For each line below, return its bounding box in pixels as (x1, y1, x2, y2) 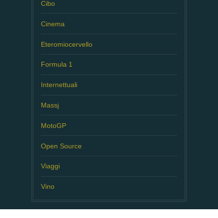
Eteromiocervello (41, 40, 92, 48)
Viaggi (41, 162, 60, 170)
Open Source (41, 142, 82, 150)
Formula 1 (41, 60, 73, 69)
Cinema (41, 19, 65, 28)
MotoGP (41, 121, 66, 129)
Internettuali (41, 81, 77, 89)
